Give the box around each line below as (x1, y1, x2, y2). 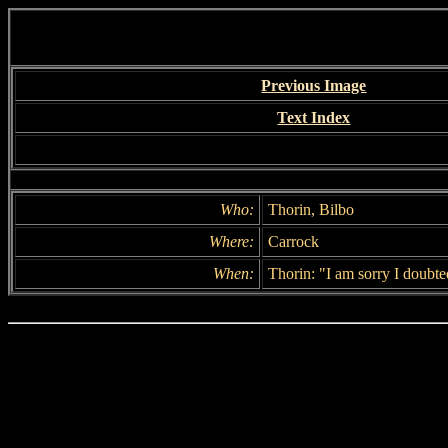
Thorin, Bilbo (268, 201, 354, 218)
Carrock (268, 233, 319, 250)
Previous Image (261, 77, 367, 94)
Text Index (277, 109, 351, 126)
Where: (209, 233, 254, 250)
